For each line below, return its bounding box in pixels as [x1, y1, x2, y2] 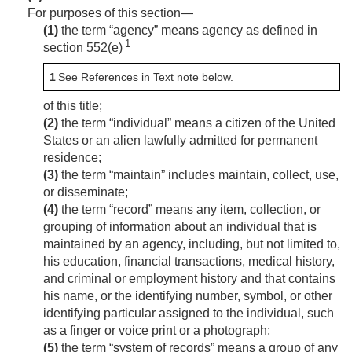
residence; [43, 151, 101, 165]
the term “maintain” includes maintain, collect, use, [58, 168, 339, 182]
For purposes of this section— [27, 6, 193, 20]
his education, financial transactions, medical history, [43, 255, 335, 269]
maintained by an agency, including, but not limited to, [43, 237, 340, 251]
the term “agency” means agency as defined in [58, 24, 317, 38]
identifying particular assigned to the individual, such [43, 306, 334, 321]
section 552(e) [43, 41, 125, 55]
